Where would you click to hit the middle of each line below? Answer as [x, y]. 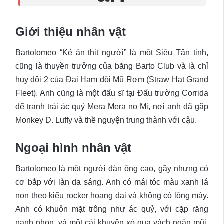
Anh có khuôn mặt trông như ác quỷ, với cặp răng [112, 209]
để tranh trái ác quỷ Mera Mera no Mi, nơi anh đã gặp [112, 107]
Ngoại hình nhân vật [73, 148]
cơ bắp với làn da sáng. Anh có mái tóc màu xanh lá [112, 182]
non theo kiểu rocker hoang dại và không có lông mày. [112, 196]
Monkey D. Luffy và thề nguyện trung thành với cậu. [106, 120]
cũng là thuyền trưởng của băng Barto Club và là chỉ [112, 66]
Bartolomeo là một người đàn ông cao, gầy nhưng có [112, 169]
